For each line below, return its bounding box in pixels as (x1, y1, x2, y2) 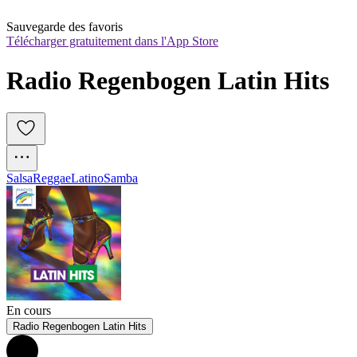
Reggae (33, 171, 71, 186)
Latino (71, 171, 104, 186)
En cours (6, 304, 51, 318)
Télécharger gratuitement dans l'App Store (6, 34, 218, 49)
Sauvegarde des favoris (6, 20, 123, 34)
